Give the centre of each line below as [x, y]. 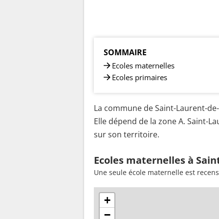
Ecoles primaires [140, 77]
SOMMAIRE [125, 52]
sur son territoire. [127, 134]
